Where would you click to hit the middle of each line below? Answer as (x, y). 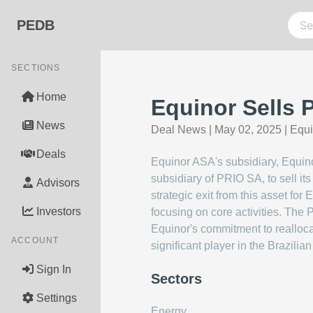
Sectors (176, 279)
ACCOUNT (35, 240)
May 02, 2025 (248, 130)
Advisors (58, 183)
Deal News (179, 130)
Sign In (54, 269)
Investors (59, 211)
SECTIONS (36, 68)
